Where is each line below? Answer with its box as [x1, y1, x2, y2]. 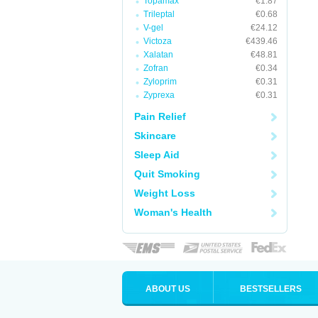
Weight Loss [134, 187, 195, 199]
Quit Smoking [134, 168, 200, 180]
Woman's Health [134, 207, 212, 218]
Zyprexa [143, 90, 175, 100]
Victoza [143, 36, 172, 46]
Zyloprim [143, 77, 177, 87]
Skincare [134, 130, 176, 141]
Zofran [143, 63, 168, 73]
